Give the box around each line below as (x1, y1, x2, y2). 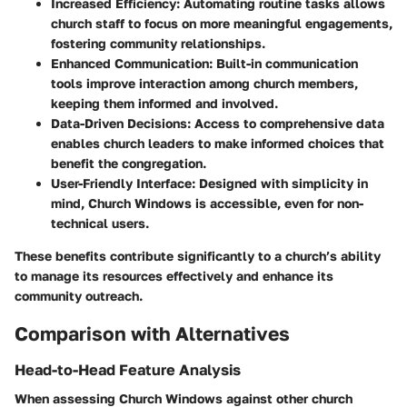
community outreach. (15, 288, 143, 304)
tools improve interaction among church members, (51, 75, 358, 92)
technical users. (51, 215, 149, 232)
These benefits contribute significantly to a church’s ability (15, 248, 381, 264)
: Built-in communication (209, 55, 358, 72)
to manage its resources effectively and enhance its (15, 268, 333, 284)
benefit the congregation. (51, 155, 206, 172)
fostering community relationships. (51, 35, 265, 52)
